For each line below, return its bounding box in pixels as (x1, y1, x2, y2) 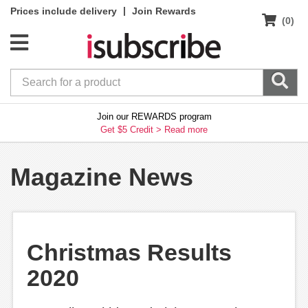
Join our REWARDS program (96, 111, 212, 122)
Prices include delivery (10, 5, 117, 16)
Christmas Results (27, 239, 232, 265)
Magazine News (10, 162, 193, 191)
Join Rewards (132, 5, 196, 16)
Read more (164, 124, 208, 135)
